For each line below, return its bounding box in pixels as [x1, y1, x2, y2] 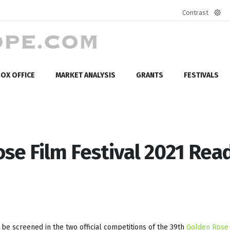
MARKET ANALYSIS [55, 70, 116, 80]
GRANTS [136, 70, 163, 80]
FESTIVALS [184, 70, 219, 80]
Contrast [182, 9, 208, 16]
